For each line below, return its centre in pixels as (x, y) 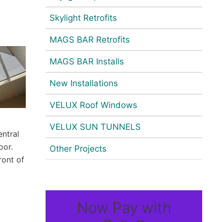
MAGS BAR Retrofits (90, 40)
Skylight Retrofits (83, 18)
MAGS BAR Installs (87, 61)
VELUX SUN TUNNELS (95, 127)
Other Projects (78, 149)
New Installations (84, 83)
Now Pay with (124, 208)
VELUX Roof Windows (93, 105)
